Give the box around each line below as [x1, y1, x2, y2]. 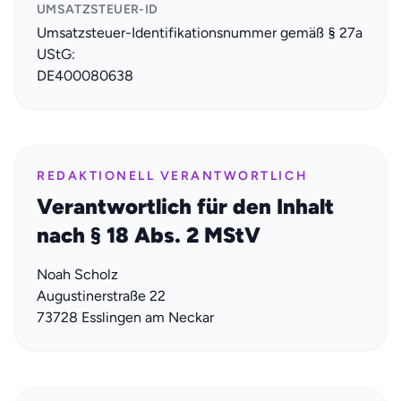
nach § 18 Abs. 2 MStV [37, 221, 260, 248]
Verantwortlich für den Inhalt [37, 192, 334, 219]
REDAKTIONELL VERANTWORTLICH [37, 167, 309, 183]
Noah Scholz [37, 265, 118, 283]
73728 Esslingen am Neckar [37, 308, 214, 326]
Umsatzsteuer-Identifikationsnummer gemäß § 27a [37, 23, 363, 41]
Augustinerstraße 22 [37, 286, 166, 304]
